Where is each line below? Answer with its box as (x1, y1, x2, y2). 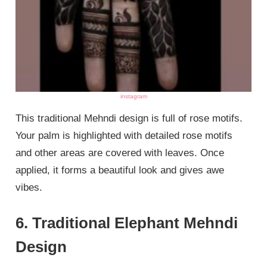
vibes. (15, 181, 43, 193)
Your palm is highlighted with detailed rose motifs (15, 129, 233, 141)
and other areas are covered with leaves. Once (15, 147, 225, 159)
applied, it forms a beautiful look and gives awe (15, 164, 225, 176)
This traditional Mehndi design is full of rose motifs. (15, 112, 243, 124)
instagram (120, 92, 147, 100)
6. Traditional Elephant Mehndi (15, 214, 238, 232)
